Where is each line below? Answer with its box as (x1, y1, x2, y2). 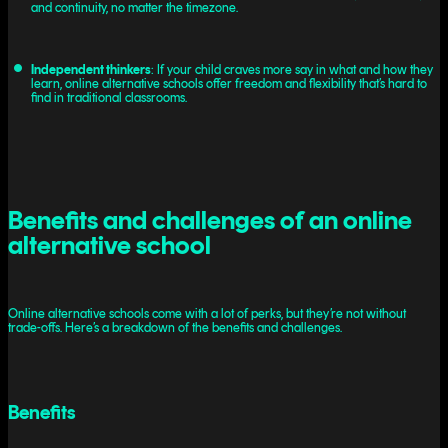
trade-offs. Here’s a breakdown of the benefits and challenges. (8, 320, 342, 335)
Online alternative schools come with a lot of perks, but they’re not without (8, 306, 406, 321)
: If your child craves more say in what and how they (150, 62, 433, 78)
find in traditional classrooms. (30, 90, 187, 106)
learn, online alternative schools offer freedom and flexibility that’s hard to (30, 76, 427, 92)
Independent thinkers (30, 62, 151, 78)
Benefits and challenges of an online (8, 203, 412, 235)
